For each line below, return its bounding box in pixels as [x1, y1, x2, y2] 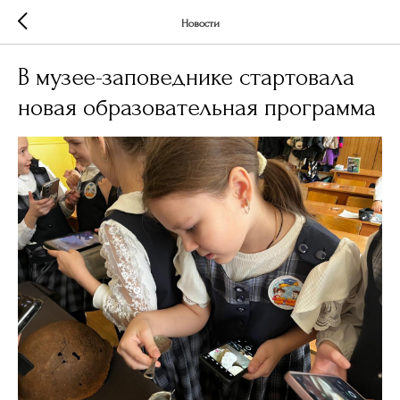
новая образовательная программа [18, 94, 376, 121]
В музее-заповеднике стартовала [18, 63, 354, 91]
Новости [180, 17, 220, 29]
